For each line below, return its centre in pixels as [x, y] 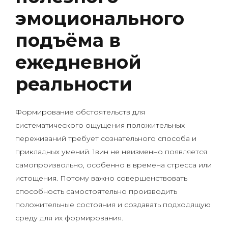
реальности [74, 84]
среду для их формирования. [69, 218]
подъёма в [68, 40]
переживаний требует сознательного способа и [106, 138]
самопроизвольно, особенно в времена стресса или [113, 165]
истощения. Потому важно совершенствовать [101, 178]
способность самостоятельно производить [96, 191]
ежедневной [78, 62]
